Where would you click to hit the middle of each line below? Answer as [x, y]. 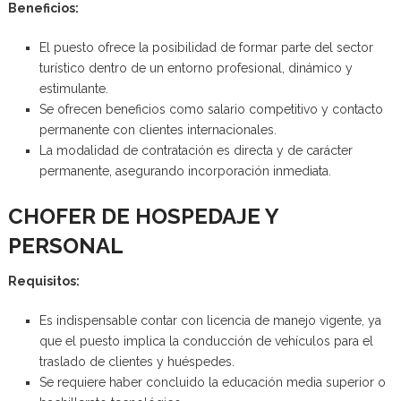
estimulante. [73, 88]
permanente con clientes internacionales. [158, 129]
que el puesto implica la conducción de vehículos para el [206, 341]
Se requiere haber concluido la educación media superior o [212, 382]
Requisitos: [43, 281]
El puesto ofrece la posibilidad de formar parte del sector [206, 47]
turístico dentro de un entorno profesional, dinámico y [196, 68]
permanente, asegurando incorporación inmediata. [185, 171]
